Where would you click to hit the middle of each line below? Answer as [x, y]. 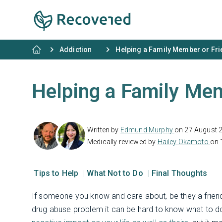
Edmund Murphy [147, 130]
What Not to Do [116, 173]
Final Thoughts [179, 173]
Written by [104, 130]
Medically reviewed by [122, 142]
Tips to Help [57, 173]
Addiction [76, 50]
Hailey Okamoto [184, 142]
